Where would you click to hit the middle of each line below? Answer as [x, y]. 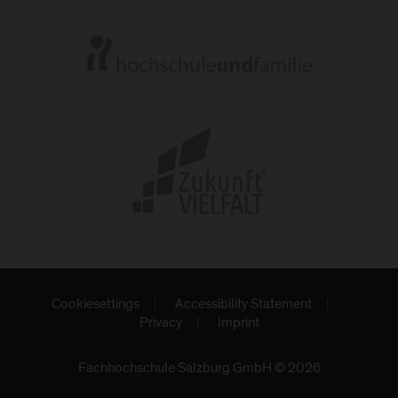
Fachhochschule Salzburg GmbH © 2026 [199, 368]
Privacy [160, 323]
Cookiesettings [95, 304]
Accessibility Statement [243, 304]
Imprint [238, 323]
